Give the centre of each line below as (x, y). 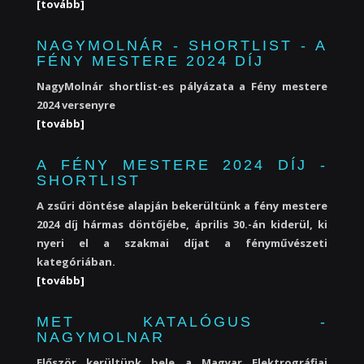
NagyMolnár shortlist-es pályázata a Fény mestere (182, 86)
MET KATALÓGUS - (182, 322)
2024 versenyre (76, 105)
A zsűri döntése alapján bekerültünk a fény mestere (182, 206)
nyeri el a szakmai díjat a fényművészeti (182, 243)
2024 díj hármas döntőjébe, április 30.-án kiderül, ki (182, 224)
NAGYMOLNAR (101, 337)
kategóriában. (76, 262)
